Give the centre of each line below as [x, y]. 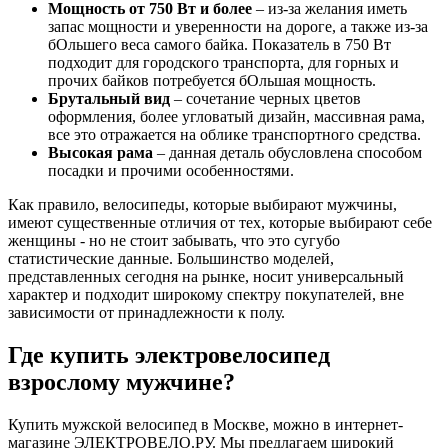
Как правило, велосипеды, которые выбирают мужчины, [202, 204]
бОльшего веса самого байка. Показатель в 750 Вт [219, 44]
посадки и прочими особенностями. [171, 170]
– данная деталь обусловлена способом [287, 152]
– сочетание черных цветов [265, 98]
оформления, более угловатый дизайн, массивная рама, [236, 116]
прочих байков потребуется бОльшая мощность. [212, 80]
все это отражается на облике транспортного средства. [234, 134]
